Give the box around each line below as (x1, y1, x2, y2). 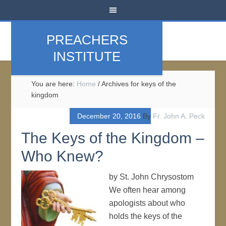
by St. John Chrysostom (109, 173, 194, 181)
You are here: (31, 80, 77, 88)
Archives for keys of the (100, 80, 177, 88)
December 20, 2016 (77, 112, 141, 120)
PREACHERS (46, 32, 128, 47)
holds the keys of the (109, 212, 183, 220)
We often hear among (109, 186, 186, 194)
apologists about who (109, 199, 186, 207)
